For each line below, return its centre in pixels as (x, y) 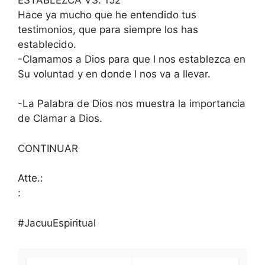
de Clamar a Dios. (60, 118)
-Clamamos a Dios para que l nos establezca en (132, 59)
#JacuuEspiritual (57, 223)
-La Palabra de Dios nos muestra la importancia (132, 104)
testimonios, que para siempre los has (108, 29)
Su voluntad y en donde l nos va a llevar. (114, 74)
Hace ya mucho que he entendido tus (107, 14)
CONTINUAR (48, 148)
